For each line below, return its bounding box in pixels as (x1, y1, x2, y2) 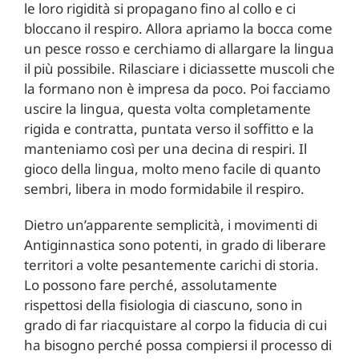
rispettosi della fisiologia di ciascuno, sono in (23, 295, 303, 314)
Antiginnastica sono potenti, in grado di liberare (23, 235, 326, 254)
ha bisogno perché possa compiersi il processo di (23, 335, 332, 354)
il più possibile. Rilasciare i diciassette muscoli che (23, 58, 335, 78)
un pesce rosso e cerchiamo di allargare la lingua (23, 38, 334, 58)
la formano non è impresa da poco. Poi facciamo (23, 79, 330, 98)
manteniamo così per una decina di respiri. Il (23, 139, 307, 158)
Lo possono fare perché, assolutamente (23, 275, 277, 294)
